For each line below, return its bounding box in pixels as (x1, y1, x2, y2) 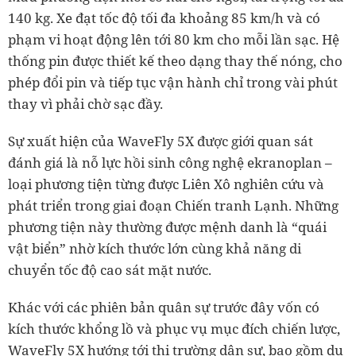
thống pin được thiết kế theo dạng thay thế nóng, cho (8, 51, 342, 70)
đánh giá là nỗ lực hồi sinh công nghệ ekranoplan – (8, 153, 332, 172)
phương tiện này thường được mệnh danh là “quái (8, 217, 327, 236)
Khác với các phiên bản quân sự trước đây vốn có (8, 297, 319, 316)
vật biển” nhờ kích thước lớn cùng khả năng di (8, 238, 301, 257)
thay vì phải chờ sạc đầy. (8, 94, 163, 113)
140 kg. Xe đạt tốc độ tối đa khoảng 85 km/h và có (8, 8, 320, 27)
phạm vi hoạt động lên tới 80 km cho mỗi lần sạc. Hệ (8, 29, 339, 48)
